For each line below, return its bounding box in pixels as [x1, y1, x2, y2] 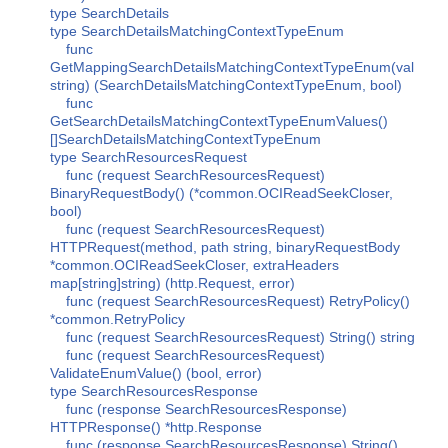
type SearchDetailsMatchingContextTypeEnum [50, 23, 344, 39]
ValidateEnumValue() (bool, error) [50, 365, 262, 381]
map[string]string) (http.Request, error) [50, 275, 295, 291]
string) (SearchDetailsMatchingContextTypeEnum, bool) [50, 77, 402, 93]
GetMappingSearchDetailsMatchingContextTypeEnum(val [50, 59, 414, 75]
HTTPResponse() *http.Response [50, 419, 262, 435]
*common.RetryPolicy [50, 311, 185, 327]
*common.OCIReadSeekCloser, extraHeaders [50, 257, 339, 273]
